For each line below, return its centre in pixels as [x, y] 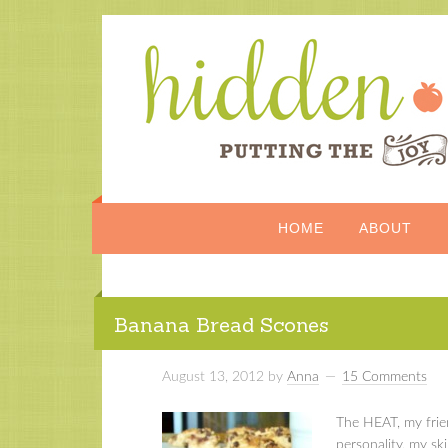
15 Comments [384, 377]
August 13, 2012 [213, 377]
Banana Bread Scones [221, 324]
